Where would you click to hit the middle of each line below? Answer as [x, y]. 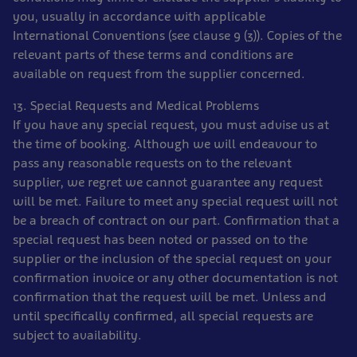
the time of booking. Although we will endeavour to [165, 144]
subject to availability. [77, 335]
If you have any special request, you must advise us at [171, 125]
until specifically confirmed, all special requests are [163, 316]
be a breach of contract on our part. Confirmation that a [176, 220]
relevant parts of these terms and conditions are [153, 55]
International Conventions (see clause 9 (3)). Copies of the [177, 35]
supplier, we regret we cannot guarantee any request [168, 182]
